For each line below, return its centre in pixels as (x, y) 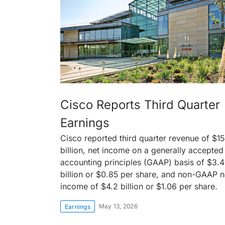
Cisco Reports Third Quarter (140, 104)
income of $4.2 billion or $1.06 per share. (139, 186)
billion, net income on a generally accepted (142, 150)
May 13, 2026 (118, 206)
